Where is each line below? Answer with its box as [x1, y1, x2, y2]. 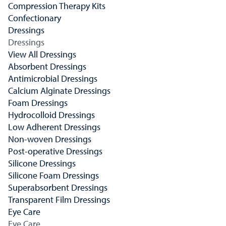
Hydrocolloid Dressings [8, 109, 95, 121]
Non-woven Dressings [8, 133, 91, 145]
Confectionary [8, 12, 61, 24]
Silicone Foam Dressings [8, 169, 99, 181]
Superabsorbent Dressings [8, 182, 107, 193]
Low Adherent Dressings [8, 121, 100, 133]
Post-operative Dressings [8, 145, 102, 157]
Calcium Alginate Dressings [8, 85, 110, 96]
